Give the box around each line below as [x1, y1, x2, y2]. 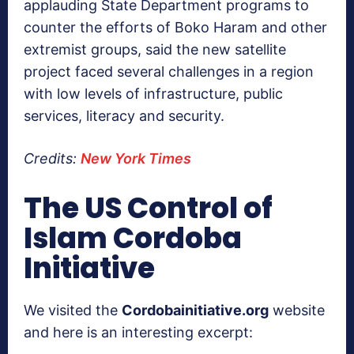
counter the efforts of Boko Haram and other [24, 18, 327, 36]
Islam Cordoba [24, 217, 242, 258]
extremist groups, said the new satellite [24, 40, 286, 58]
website [269, 301, 325, 318]
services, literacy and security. [24, 107, 224, 124]
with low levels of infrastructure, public [24, 85, 283, 102]
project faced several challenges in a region [24, 62, 314, 80]
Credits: [24, 149, 81, 167]
